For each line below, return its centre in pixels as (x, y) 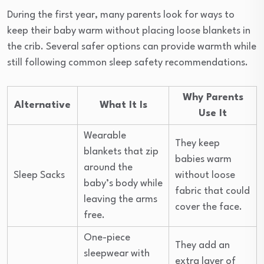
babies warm (203, 159)
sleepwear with (117, 253)
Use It (213, 113)
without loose (205, 175)
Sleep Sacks (39, 175)
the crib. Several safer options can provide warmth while (132, 47)
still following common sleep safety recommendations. (128, 62)
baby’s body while (123, 183)
